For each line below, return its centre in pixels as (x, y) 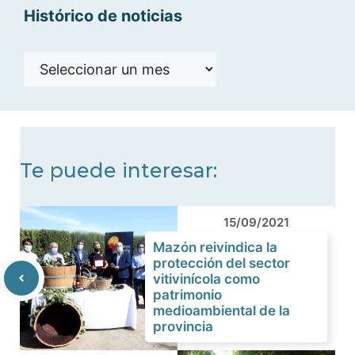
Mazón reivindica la (215, 247)
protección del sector (221, 263)
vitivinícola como (206, 279)
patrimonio (187, 295)
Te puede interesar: (118, 170)
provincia (183, 326)
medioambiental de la (221, 311)
